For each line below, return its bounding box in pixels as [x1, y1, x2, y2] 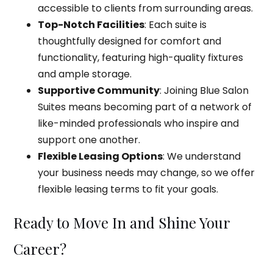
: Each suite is [144, 17, 207, 32]
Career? [13, 238, 70, 258]
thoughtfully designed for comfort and [37, 34, 221, 48]
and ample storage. [37, 66, 132, 81]
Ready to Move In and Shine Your [13, 212, 230, 232]
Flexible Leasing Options [37, 149, 163, 163]
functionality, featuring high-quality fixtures [37, 50, 243, 65]
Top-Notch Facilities [37, 17, 144, 32]
